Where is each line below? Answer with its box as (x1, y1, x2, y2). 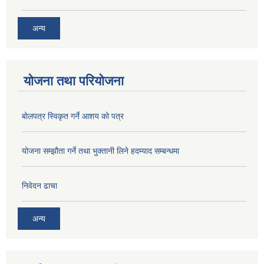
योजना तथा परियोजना (24, 73, 124, 88)
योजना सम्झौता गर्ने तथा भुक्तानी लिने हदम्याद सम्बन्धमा (22, 146, 179, 156)
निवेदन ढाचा (22, 180, 57, 190)
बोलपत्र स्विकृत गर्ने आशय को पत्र (22, 111, 124, 121)
